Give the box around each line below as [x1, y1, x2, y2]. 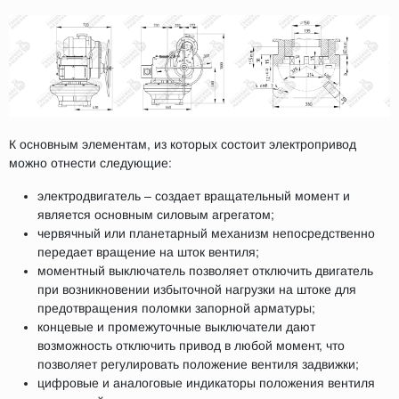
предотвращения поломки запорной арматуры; [37, 301, 315, 316]
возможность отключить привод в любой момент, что [37, 338, 345, 354]
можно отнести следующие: [9, 156, 172, 171]
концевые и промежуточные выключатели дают [37, 320, 315, 335]
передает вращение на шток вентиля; [37, 245, 259, 260]
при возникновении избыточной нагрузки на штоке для [37, 282, 356, 297]
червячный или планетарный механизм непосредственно [37, 226, 375, 241]
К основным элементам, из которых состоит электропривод [9, 137, 356, 152]
